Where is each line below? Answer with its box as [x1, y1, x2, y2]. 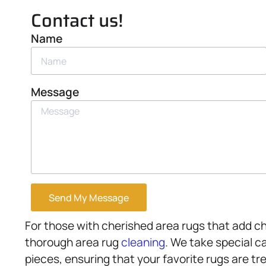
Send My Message [49, 191, 129, 204]
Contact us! [31, 6, 123, 35]
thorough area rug [25, 235, 121, 251]
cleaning [121, 235, 165, 251]
